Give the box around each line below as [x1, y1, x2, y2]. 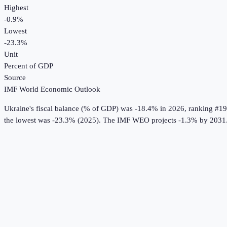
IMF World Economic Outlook [4, 85, 100, 94]
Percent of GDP [4, 62, 53, 70]
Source [4, 73, 26, 82]
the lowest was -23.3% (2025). [4, 116, 101, 125]
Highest [4, 4, 28, 12]
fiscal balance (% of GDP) [36, 104, 119, 113]
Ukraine [4, 104, 29, 113]
